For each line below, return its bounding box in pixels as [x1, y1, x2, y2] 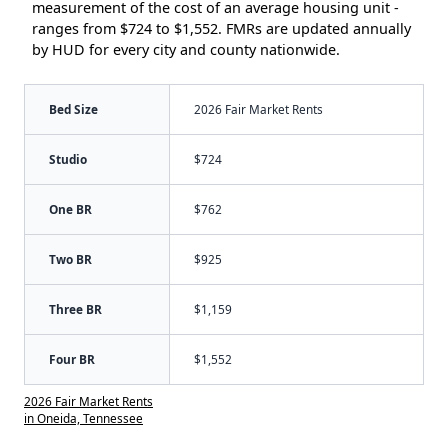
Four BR [49, 351, 95, 368]
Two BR [49, 251, 92, 268]
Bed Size [49, 101, 98, 118]
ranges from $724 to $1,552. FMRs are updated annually [32, 19, 411, 39]
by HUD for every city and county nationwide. [32, 40, 340, 60]
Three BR [49, 301, 102, 318]
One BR [49, 201, 92, 218]
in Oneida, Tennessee [24, 410, 143, 427]
